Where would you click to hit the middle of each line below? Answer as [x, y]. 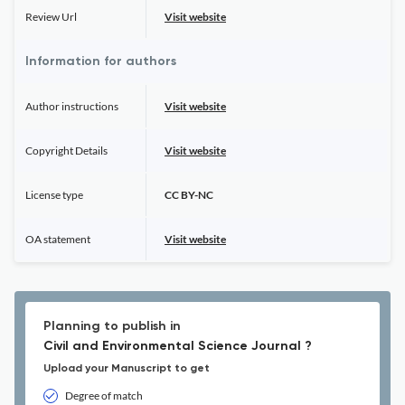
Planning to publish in [112, 326]
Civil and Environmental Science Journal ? [178, 346]
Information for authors [101, 61]
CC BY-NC [189, 195]
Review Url [51, 17]
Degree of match [104, 396]
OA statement [58, 239]
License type [54, 195]
